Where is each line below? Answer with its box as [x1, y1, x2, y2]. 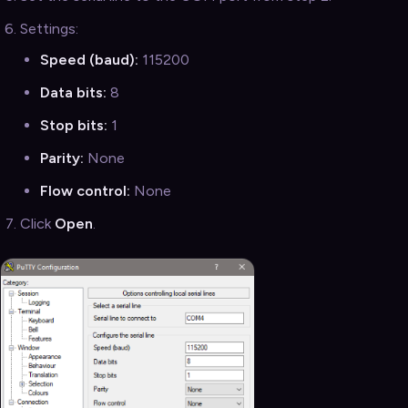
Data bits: [40, 84, 107, 102]
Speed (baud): [40, 51, 138, 69]
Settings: [20, 19, 78, 37]
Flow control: [40, 182, 130, 200]
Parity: [40, 149, 84, 168]
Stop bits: [40, 117, 107, 135]
